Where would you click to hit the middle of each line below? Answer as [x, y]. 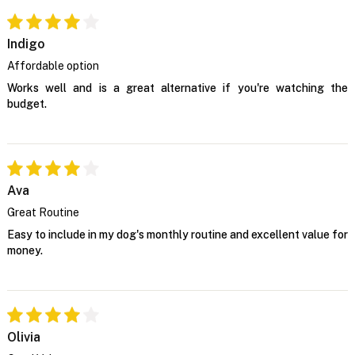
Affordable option [53, 66]
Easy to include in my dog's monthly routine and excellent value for [177, 235]
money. [25, 251]
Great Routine [43, 213]
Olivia [23, 338]
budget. [27, 104]
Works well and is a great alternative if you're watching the [177, 88]
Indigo [26, 44]
